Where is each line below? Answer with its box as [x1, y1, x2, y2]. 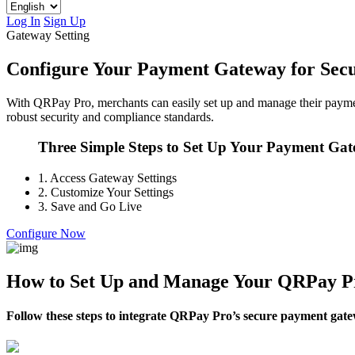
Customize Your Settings [48, 185, 174, 199]
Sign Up [44, 13, 86, 28]
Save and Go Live [48, 200, 142, 213]
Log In [6, 13, 40, 28]
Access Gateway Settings [48, 171, 177, 185]
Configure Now [6, 227, 86, 240]
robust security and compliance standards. [6, 109, 214, 124]
